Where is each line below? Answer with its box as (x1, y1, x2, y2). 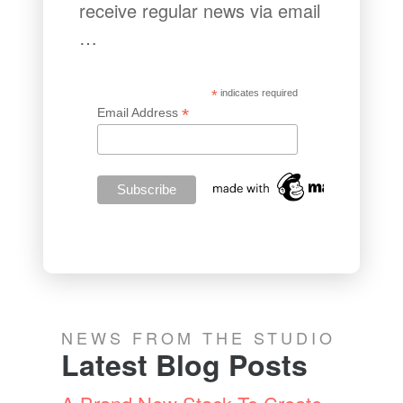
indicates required (217, 87, 298, 99)
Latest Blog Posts (61, 344, 309, 386)
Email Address (97, 105, 183, 121)
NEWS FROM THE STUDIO (61, 326, 336, 350)
